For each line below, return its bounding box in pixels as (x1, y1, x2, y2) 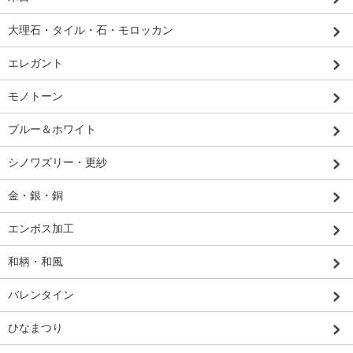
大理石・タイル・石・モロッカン (8, 23, 173, 36)
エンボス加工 (8, 221, 74, 235)
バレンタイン (8, 288, 74, 301)
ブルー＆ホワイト (8, 122, 96, 136)
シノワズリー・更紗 (8, 155, 107, 169)
